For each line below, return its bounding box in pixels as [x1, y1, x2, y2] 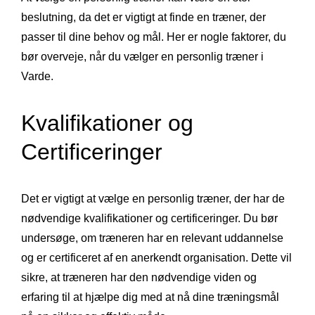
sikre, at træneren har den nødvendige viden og [21, 271, 257, 284]
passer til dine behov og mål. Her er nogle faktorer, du [21, 31, 286, 44]
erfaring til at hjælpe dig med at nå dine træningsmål [21, 291, 279, 304]
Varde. [21, 70, 53, 83]
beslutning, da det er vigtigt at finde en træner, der [21, 11, 266, 24]
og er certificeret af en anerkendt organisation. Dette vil [21, 252, 292, 264]
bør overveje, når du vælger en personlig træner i [21, 51, 264, 63]
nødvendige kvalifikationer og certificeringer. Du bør [21, 212, 278, 225]
